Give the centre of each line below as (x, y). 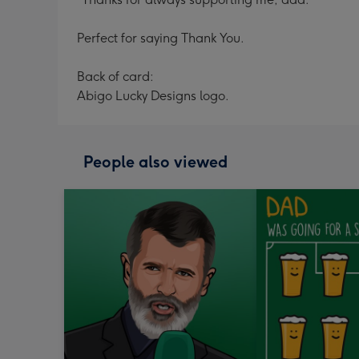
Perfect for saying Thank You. (161, 38)
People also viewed (155, 162)
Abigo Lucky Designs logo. (153, 96)
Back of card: (115, 77)
